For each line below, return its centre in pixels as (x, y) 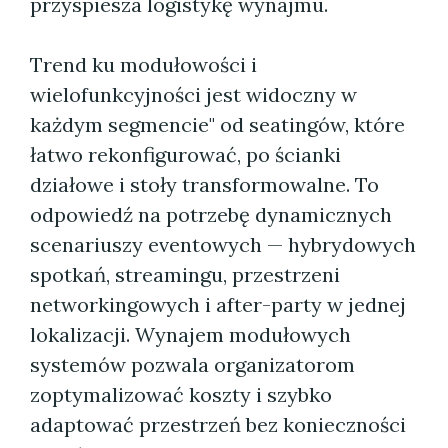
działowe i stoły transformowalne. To (204, 184)
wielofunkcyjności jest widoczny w (193, 94)
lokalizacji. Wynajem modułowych (190, 334)
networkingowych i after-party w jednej (218, 304)
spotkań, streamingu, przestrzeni (185, 274)
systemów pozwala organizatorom (192, 364)
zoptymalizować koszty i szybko (181, 394)
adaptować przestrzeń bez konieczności (218, 424)
